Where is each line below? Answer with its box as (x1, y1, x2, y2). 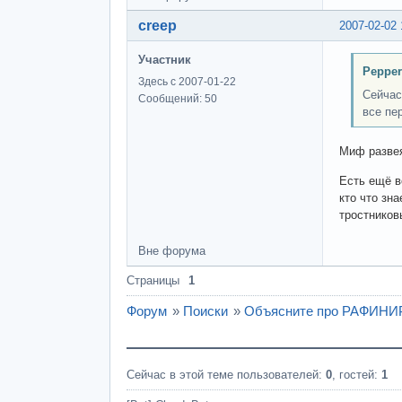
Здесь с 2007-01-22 (138, 74, 236, 88)
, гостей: (332, 367, 381, 381)
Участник (138, 52, 191, 66)
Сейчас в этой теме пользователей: (127, 367, 326, 381)
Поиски (183, 302, 228, 319)
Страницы (127, 273, 179, 287)
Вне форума (138, 243, 205, 258)
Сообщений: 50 (138, 92, 217, 105)
